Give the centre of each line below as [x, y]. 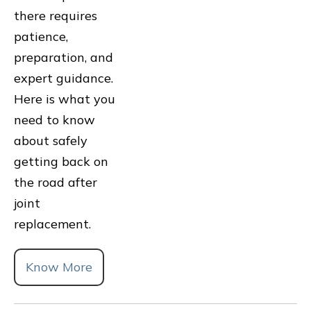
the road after [56, 182]
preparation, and [64, 57]
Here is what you [65, 99]
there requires [56, 15]
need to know [54, 119]
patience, [41, 36]
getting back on [61, 161]
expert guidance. [64, 78]
